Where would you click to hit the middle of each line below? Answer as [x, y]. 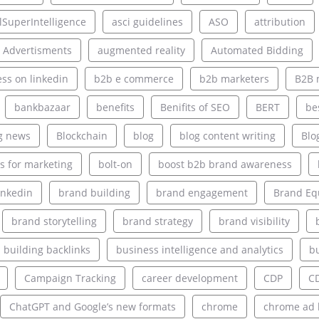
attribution [279, 22]
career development [189, 278]
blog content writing [227, 136]
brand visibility [254, 221]
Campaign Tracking [70, 278]
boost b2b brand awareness [225, 164]
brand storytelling [54, 221]
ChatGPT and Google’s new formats [92, 307]
